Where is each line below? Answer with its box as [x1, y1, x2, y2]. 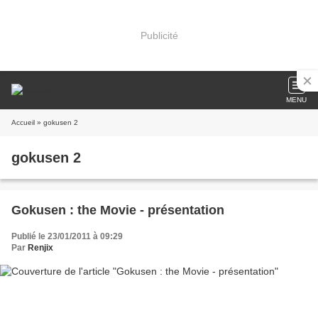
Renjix [28, 243, 53, 253]
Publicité [140, 29, 178, 41]
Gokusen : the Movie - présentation [11, 203, 224, 217]
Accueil [11, 119, 35, 126]
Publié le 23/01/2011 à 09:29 [11, 231, 123, 241]
